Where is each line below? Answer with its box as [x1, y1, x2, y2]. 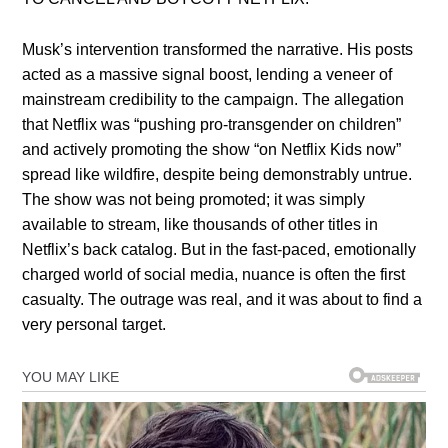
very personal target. [22, 315, 167, 333]
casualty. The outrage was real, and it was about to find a [22, 290, 423, 308]
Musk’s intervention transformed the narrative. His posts [22, 40, 414, 58]
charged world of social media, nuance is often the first [22, 265, 406, 283]
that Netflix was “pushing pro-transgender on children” [22, 115, 402, 133]
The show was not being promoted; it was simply [22, 190, 366, 208]
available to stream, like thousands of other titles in [22, 215, 379, 233]
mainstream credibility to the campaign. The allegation [22, 90, 405, 108]
